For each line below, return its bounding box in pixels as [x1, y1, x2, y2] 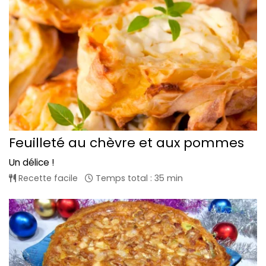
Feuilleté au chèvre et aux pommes [9, 134, 244, 153]
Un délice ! [9, 156, 54, 169]
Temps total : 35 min [93, 172, 183, 185]
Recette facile [16, 172, 78, 185]
